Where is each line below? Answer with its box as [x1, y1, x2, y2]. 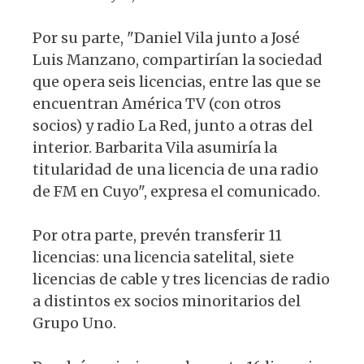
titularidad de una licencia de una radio [32, 160, 318, 180]
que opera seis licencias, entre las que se [32, 72, 321, 92]
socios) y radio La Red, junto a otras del [32, 116, 313, 136]
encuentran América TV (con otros [32, 94, 281, 114]
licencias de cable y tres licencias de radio [32, 270, 330, 289]
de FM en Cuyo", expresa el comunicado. [32, 182, 320, 201]
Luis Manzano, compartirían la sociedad [32, 50, 323, 70]
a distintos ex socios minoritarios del [32, 292, 301, 311]
